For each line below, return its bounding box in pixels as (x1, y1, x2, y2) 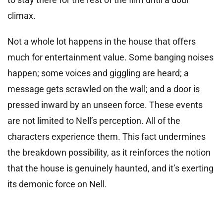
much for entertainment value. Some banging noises (7, 52, 214, 62)
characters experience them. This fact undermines (7, 131, 206, 142)
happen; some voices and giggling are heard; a (7, 67, 189, 78)
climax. (7, 10, 36, 21)
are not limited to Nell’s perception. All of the (7, 115, 180, 126)
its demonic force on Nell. (7, 178, 107, 189)
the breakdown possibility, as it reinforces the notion (7, 147, 211, 158)
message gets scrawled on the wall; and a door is (7, 83, 200, 94)
